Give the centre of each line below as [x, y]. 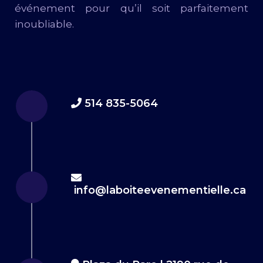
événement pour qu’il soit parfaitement [131, 9]
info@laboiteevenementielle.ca [160, 190]
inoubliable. [44, 24]
